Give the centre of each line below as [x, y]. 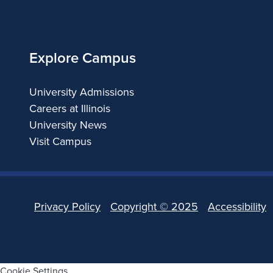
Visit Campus [60, 141]
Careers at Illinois [70, 108]
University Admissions [82, 92]
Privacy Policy [67, 206]
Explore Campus [83, 58]
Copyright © [141, 206]
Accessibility [237, 206]
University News [68, 125]
